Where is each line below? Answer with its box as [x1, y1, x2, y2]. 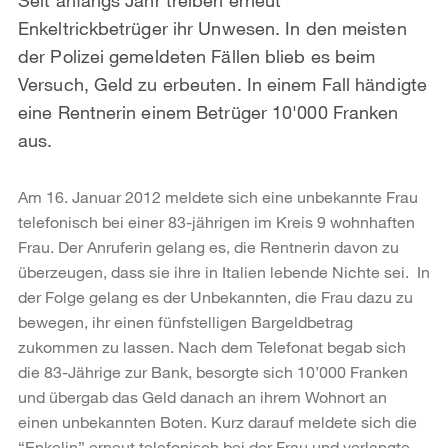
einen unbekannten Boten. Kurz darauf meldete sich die [18, 411, 417, 431]
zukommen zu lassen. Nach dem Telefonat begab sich [18, 336, 406, 356]
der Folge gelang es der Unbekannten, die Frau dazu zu [18, 286, 413, 306]
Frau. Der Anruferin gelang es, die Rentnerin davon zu [18, 236, 399, 256]
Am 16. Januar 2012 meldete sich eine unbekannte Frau [18, 186, 418, 206]
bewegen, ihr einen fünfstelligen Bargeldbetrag [18, 311, 353, 331]
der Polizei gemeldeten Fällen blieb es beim [18, 44, 376, 67]
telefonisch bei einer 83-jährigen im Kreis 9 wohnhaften [18, 211, 415, 231]
